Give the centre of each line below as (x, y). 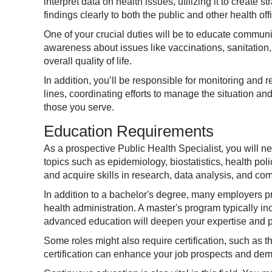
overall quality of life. (88, 61)
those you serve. (79, 107)
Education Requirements (129, 131)
